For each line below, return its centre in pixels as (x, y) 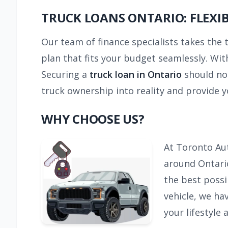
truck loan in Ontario (137, 75)
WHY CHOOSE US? (93, 119)
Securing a (65, 75)
